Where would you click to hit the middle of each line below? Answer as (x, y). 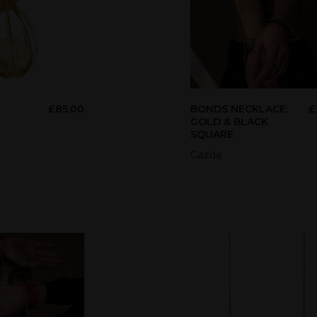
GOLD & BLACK (229, 121)
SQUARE (212, 134)
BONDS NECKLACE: (239, 109)
